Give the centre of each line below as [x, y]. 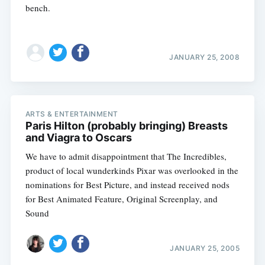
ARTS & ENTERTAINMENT [72, 114]
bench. [38, 8]
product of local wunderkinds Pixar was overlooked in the [132, 170]
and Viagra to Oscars [78, 137]
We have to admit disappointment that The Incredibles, [126, 156]
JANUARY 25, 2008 [205, 57]
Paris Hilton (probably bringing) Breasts [126, 125]
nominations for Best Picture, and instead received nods [127, 184]
